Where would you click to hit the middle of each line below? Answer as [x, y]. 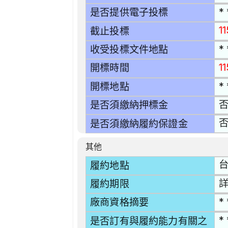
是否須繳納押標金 [129, 105]
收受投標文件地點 [129, 50]
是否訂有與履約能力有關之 [149, 221]
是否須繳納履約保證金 [139, 124]
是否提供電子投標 [129, 13]
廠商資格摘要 [120, 203]
